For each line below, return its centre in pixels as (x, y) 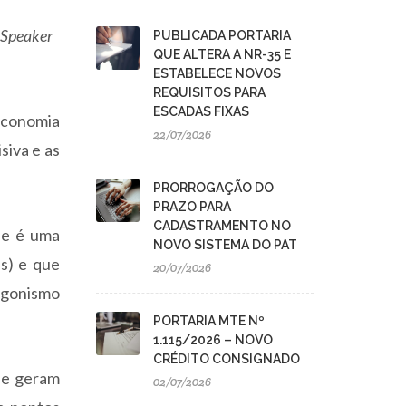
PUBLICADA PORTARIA (222, 35)
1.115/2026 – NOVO (213, 340)
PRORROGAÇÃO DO (213, 188)
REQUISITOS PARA (209, 92)
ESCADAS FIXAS (201, 111)
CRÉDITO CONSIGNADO (227, 359)
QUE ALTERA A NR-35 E (222, 54)
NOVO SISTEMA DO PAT (225, 245)
